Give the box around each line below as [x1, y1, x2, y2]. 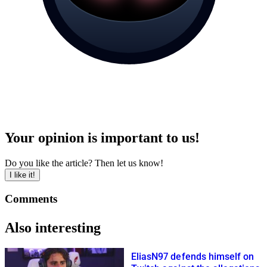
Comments [5, 192, 57, 205]
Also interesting [5, 219, 101, 235]
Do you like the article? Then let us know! [5, 158, 163, 169]
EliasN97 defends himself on [131, 250, 254, 262]
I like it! [10, 170, 35, 180]
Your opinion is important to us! [5, 130, 200, 146]
